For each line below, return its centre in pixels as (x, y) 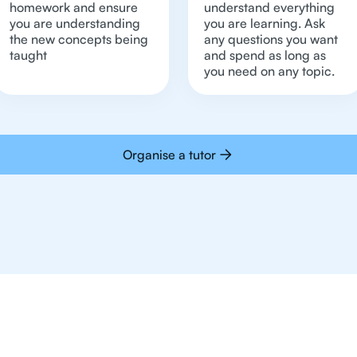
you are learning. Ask (265, 23)
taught (28, 55)
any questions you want (271, 39)
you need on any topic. (269, 71)
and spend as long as (265, 55)
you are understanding (75, 23)
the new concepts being (79, 39)
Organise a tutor (169, 155)
